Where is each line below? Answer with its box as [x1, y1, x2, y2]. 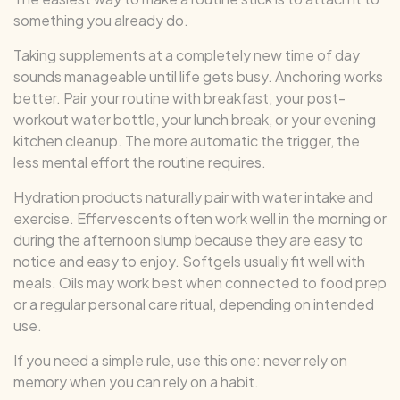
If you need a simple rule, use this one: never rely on [13, 350, 347, 370]
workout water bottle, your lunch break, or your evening [13, 109, 376, 129]
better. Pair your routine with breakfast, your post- [13, 87, 346, 107]
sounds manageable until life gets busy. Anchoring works [13, 66, 383, 86]
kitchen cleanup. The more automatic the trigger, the [13, 130, 360, 150]
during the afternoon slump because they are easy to [13, 229, 363, 249]
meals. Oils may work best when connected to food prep [13, 272, 387, 292]
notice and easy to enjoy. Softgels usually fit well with [13, 251, 365, 271]
